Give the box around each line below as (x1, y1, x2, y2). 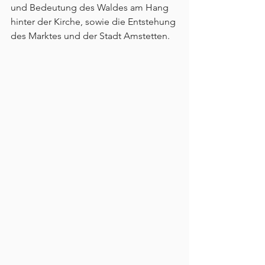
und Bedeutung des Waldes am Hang (11, 2, 171, 14)
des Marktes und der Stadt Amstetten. (11, 30, 170, 42)
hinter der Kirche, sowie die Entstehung (11, 16, 178, 28)
